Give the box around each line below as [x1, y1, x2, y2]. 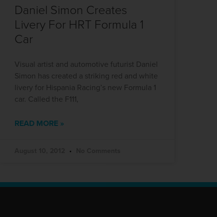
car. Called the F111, [15, 94, 78, 104]
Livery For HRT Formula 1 [15, 17, 144, 32]
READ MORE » [15, 118, 64, 128]
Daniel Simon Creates [15, 2, 127, 17]
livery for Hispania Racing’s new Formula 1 [15, 82, 156, 93]
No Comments [74, 146, 121, 155]
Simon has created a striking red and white [15, 71, 158, 81]
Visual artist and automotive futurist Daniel [15, 59, 158, 69]
